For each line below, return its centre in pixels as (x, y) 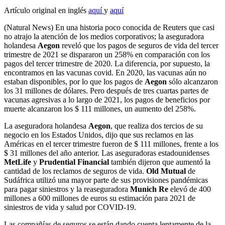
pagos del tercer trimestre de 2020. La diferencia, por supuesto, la (107, 63)
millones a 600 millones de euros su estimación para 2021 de (100, 198)
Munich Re (149, 189)
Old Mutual (166, 171)
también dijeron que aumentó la (160, 162)
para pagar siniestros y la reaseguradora (67, 189)
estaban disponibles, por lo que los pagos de (74, 81)
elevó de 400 (190, 189)
